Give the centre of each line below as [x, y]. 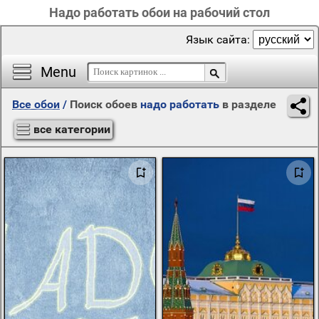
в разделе [248, 104]
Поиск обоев [105, 104]
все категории [72, 129]
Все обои [36, 104]
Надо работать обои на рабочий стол [159, 12]
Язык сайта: [219, 40]
